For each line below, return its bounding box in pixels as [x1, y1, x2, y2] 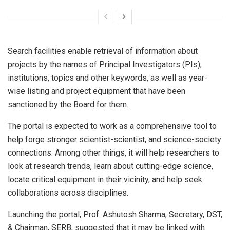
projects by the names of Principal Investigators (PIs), [8, 60, 202, 70]
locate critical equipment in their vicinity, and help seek [8, 175, 202, 185]
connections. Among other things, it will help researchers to [8, 148, 219, 158]
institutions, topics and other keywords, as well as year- [8, 73, 207, 83]
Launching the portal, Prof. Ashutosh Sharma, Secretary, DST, [8, 209, 222, 220]
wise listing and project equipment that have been [8, 86, 185, 97]
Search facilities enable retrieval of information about [8, 46, 198, 56]
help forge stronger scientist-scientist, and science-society [8, 135, 221, 145]
